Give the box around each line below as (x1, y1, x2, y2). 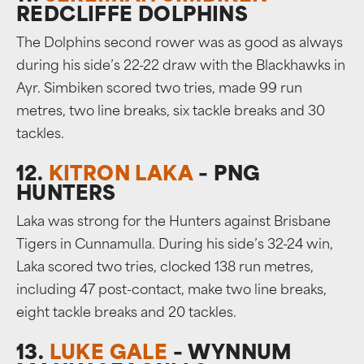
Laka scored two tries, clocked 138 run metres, (16, 262, 314, 275)
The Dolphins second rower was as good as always (16, 37, 343, 50)
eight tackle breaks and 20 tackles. (16, 307, 236, 320)
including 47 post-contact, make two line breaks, (16, 284, 327, 297)
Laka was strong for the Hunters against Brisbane (16, 216, 331, 229)
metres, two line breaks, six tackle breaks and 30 (16, 106, 325, 119)
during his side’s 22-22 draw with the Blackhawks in (16, 60, 345, 73)
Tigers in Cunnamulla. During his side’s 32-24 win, (16, 239, 333, 252)
